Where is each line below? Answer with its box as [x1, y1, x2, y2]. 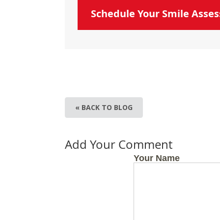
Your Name [134, 153, 180, 163]
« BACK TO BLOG [75, 103, 133, 112]
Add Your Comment [65, 137, 172, 152]
